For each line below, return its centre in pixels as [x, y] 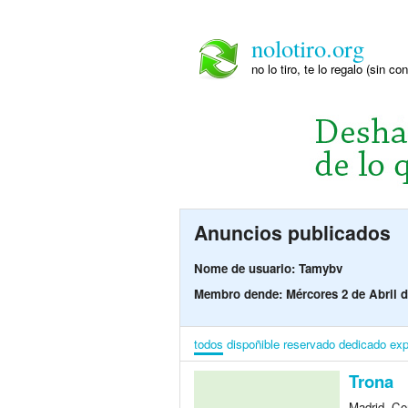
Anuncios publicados [292, 233]
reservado [309, 344]
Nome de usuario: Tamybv [268, 269]
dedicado [362, 344]
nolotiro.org [308, 48]
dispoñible [253, 344]
